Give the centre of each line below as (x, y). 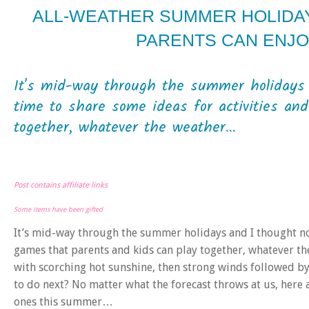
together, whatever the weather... (125, 128)
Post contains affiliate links (61, 185)
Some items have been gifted (58, 209)
